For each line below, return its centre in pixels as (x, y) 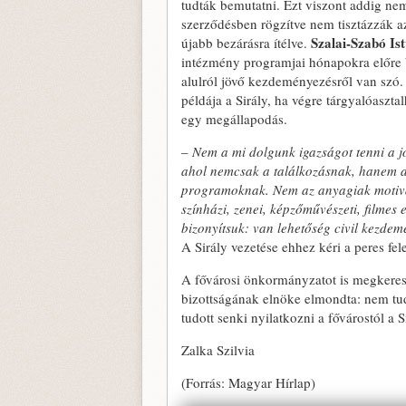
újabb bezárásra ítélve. (246, 43)
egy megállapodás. (234, 119)
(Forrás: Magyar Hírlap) (248, 382)
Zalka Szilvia (218, 350)
